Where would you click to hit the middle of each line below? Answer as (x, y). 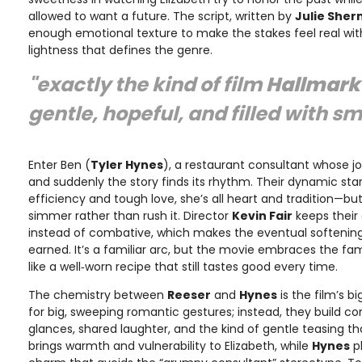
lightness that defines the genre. (120, 51)
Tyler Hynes (127, 165)
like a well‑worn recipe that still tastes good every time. (183, 267)
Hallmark (313, 85)
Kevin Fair (262, 216)
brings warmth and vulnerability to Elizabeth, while (170, 346)
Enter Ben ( (59, 165)
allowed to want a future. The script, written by (162, 17)
